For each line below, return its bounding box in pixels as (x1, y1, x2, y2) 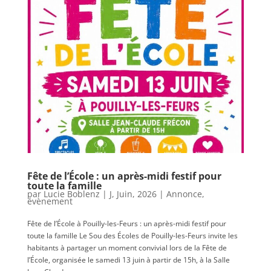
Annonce (166, 188, 202, 200)
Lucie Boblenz (43, 188, 100, 200)
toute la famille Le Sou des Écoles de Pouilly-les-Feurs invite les (27, 230, 238, 241)
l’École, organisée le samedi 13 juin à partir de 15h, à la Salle (27, 255, 230, 266)
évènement (27, 195, 73, 207)
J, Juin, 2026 (109, 188, 157, 200)
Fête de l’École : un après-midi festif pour (27, 169, 221, 183)
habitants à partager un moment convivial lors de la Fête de (27, 243, 227, 253)
